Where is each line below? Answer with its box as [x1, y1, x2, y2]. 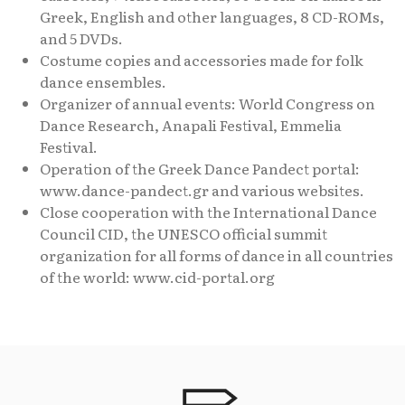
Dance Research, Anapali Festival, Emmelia [40, 114, 342, 136]
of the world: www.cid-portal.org [40, 266, 275, 287]
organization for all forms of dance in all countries [40, 244, 393, 266]
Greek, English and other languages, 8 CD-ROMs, [40, 5, 384, 27]
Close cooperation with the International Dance [40, 201, 377, 222]
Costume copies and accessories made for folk [40, 49, 363, 71]
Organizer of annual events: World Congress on [40, 92, 375, 114]
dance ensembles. [40, 71, 166, 92]
